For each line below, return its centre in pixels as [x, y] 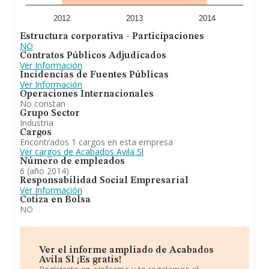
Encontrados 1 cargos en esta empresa [96, 142]
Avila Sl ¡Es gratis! [80, 260]
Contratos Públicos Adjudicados [93, 56]
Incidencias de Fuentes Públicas [94, 75]
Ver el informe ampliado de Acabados [126, 250]
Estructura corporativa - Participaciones [112, 37]
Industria [37, 123]
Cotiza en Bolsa [55, 200]
